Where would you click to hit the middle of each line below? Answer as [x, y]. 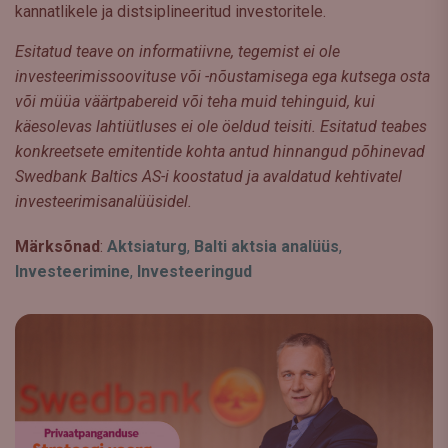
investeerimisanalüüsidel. [103, 201]
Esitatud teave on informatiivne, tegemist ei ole [177, 51]
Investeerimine [72, 271]
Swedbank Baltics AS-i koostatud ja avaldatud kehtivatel [208, 176]
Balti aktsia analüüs [266, 246]
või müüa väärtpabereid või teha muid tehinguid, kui [195, 101]
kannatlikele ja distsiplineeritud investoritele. [170, 11]
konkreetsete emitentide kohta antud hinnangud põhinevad [220, 151]
